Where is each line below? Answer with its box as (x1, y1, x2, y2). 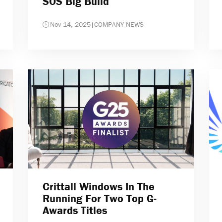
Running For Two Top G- (42, 192, 157, 206)
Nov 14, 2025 (50, 20, 91, 29)
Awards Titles (42, 204, 107, 218)
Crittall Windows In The (42, 180, 155, 194)
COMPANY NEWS (94, 20, 144, 29)
